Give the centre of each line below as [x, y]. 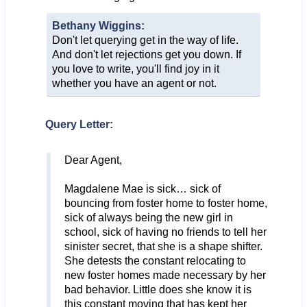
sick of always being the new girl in [148, 217]
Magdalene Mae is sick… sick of [142, 188]
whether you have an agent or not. [134, 83]
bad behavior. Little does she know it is [158, 289]
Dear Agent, [93, 160]
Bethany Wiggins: [98, 25]
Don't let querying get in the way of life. [145, 40]
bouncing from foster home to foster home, [165, 203]
